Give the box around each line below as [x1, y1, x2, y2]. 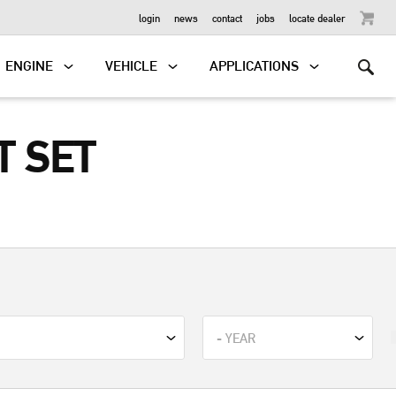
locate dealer [289, 11, 346, 24]
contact [212, 11, 242, 24]
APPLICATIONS [209, 57, 300, 74]
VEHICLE [105, 57, 158, 74]
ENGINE [5, 57, 54, 74]
